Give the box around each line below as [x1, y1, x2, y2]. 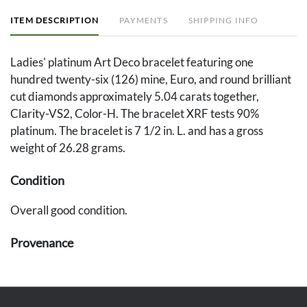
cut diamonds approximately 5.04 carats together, [10, 89, 259, 104]
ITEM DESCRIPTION [10, 15, 99, 26]
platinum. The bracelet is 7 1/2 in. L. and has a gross [10, 123, 263, 138]
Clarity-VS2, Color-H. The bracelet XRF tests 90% [10, 106, 259, 121]
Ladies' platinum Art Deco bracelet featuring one [10, 55, 254, 70]
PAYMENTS [119, 15, 168, 26]
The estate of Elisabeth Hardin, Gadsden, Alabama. [10, 265, 265, 280]
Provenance [10, 235, 73, 251]
